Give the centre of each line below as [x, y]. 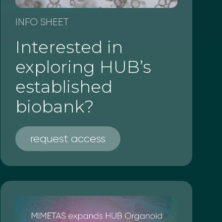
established [64, 86]
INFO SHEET [42, 22]
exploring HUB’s [83, 67]
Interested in [69, 47]
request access [68, 138]
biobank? [54, 106]
